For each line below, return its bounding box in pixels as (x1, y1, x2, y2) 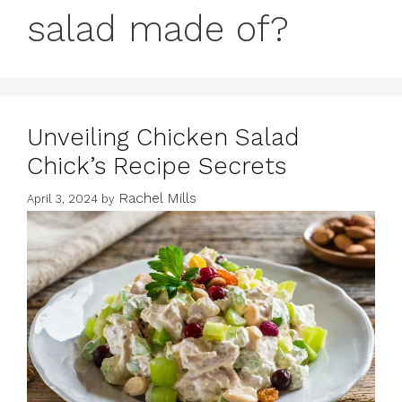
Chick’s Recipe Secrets (27, 151, 286, 180)
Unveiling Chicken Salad (27, 122, 299, 152)
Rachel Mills (118, 189, 197, 207)
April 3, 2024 (27, 192, 98, 206)
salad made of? (27, 7, 289, 50)
